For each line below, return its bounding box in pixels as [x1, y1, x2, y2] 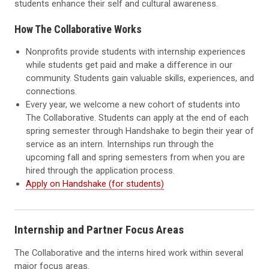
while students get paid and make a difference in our [26, 59, 233, 71]
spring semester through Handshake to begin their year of [26, 125, 255, 137]
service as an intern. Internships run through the [26, 139, 214, 150]
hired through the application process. [26, 165, 175, 177]
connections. [26, 86, 77, 97]
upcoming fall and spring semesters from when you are [26, 152, 246, 163]
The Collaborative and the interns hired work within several [14, 247, 243, 258]
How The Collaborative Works [14, 23, 142, 36]
